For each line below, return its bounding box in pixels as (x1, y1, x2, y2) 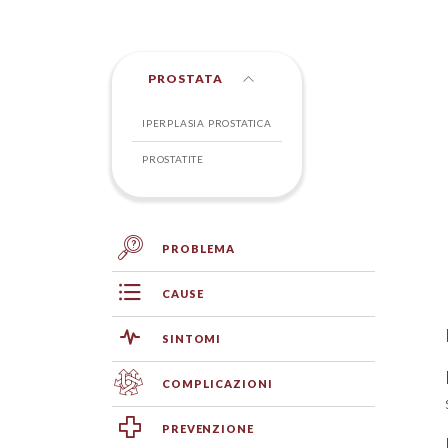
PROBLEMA (162, 242, 236, 255)
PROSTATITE (142, 153, 204, 165)
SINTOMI (162, 332, 222, 345)
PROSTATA (148, 71, 226, 86)
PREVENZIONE (162, 422, 254, 435)
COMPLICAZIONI (162, 377, 273, 390)
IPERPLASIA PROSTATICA (142, 117, 272, 129)
